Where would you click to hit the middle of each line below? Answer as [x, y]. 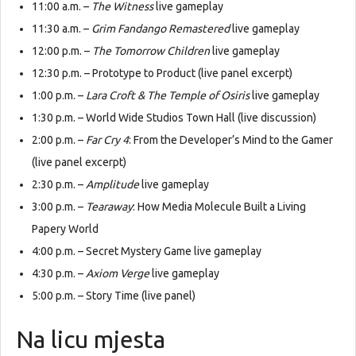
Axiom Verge [118, 274]
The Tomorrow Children [151, 51]
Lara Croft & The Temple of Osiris [168, 96]
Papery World [65, 229]
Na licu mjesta [91, 340]
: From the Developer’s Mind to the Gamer [231, 140]
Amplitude [112, 185]
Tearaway [109, 207]
